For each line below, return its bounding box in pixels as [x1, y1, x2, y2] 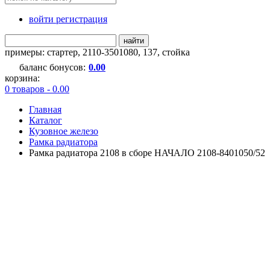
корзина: [5, 72, 40, 83]
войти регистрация [29, 13, 107, 24]
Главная [29, 104, 61, 115]
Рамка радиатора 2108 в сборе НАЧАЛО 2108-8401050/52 [29, 147, 265, 158]
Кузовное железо [29, 125, 98, 136]
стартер [47, 46, 78, 57]
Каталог [29, 115, 62, 125]
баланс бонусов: [19, 61, 86, 72]
